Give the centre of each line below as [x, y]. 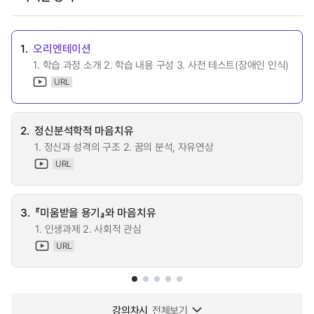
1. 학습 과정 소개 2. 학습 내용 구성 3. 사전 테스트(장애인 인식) [161, 64]
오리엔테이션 [62, 48]
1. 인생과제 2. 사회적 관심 [88, 228]
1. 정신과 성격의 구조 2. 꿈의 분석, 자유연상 [124, 146]
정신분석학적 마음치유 [84, 130]
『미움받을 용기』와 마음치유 [96, 212]
